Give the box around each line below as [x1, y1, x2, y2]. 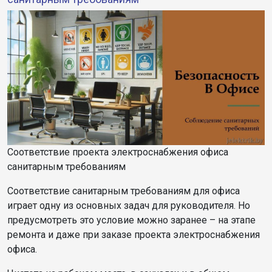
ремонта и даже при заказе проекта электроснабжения [7, 228, 260, 240]
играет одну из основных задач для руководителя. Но [7, 199, 250, 211]
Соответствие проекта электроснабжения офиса [7, 146, 228, 158]
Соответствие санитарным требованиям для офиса [7, 185, 240, 197]
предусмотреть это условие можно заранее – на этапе [7, 214, 256, 226]
